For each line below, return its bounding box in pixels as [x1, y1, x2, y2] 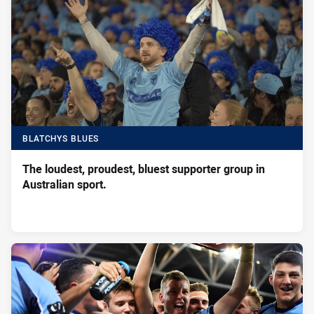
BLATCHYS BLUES [22, 132, 100, 144]
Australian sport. [22, 176, 107, 192]
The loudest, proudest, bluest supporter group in [22, 161, 265, 177]
